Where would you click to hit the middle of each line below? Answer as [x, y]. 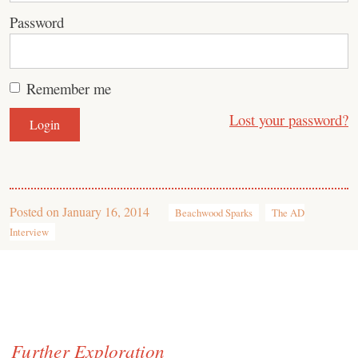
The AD [288, 213]
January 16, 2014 [106, 211]
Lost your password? [289, 119]
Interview [29, 232]
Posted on [36, 211]
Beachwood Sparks [214, 213]
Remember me [69, 88]
